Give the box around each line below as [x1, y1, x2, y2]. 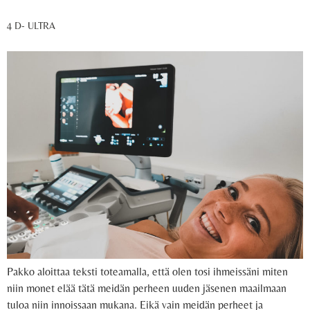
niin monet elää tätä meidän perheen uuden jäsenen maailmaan [7, 281, 286, 295]
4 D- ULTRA [7, 19, 55, 31]
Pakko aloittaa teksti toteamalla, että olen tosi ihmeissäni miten [7, 264, 288, 278]
